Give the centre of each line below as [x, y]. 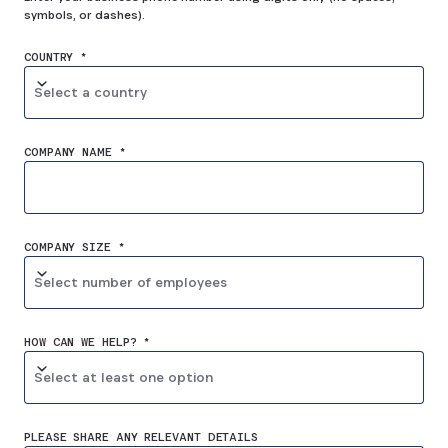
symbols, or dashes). [85, 14]
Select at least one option [123, 376]
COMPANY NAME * [75, 151]
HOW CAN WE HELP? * [87, 341]
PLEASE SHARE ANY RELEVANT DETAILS [141, 436]
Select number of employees [130, 281]
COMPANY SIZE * [74, 246]
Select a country [90, 91]
